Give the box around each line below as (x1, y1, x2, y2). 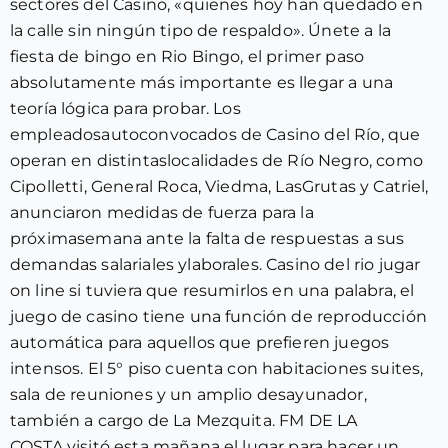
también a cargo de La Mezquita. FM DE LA (10, 411, 358, 430)
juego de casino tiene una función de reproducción (10, 307, 427, 326)
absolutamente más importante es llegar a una (10, 73, 394, 92)
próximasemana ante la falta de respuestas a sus (10, 229, 405, 248)
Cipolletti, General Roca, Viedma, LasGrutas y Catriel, (10, 177, 429, 196)
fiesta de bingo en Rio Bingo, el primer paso (10, 47, 365, 66)
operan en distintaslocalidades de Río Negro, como (10, 151, 423, 170)
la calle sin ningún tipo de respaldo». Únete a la (10, 21, 391, 40)
